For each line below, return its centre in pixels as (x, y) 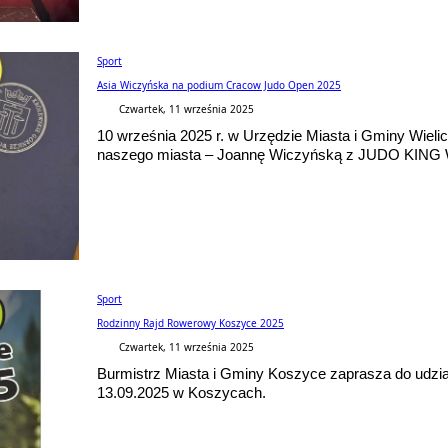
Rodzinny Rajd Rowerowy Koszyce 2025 (190, 322)
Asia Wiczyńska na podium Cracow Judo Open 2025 (219, 84)
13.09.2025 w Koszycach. (181, 392)
